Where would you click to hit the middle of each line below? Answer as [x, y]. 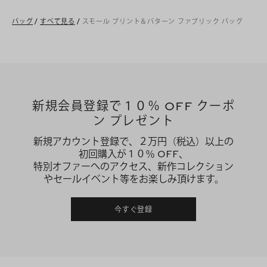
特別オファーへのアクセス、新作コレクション [133, 167]
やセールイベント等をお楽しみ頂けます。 [133, 179]
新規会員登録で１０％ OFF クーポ [133, 106]
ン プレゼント [133, 121]
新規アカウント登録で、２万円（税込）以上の [133, 142]
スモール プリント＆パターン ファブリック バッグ [162, 22]
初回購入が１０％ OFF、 [133, 154]
